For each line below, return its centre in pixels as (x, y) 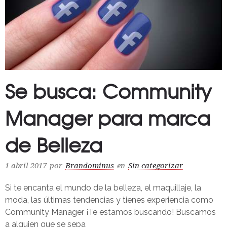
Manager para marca (108, 118)
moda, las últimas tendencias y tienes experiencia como (109, 200)
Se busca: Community (108, 91)
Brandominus (90, 166)
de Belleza (54, 145)
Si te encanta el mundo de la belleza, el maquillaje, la (103, 188)
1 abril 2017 (26, 166)
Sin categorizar (156, 166)
